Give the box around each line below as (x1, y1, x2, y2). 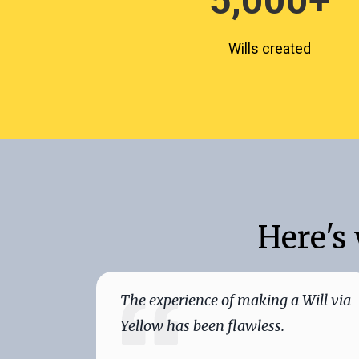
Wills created (228, 40, 311, 57)
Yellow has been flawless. (120, 317, 284, 335)
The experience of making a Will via (120, 291, 351, 309)
